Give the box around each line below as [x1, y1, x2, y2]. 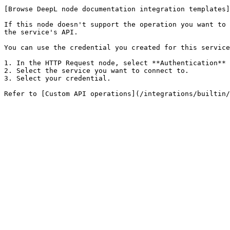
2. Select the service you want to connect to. [4, 67, 189, 74]
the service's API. [4, 28, 78, 36]
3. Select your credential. [4, 74, 111, 82]
